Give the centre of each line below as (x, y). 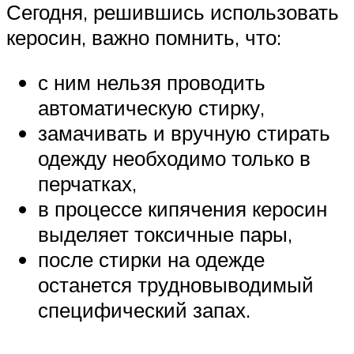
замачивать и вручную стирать (184, 133)
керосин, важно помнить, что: (144, 37)
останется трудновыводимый (176, 285)
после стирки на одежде (151, 260)
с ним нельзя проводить (152, 83)
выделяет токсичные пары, (165, 234)
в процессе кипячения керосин (183, 209)
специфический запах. (144, 310)
